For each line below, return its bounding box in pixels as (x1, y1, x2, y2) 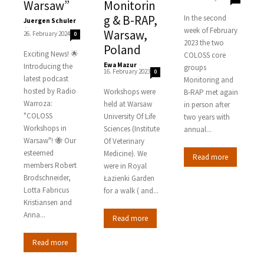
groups (183, 62, 206, 72)
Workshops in (24, 123, 67, 133)
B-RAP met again (183, 87, 238, 97)
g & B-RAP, (103, 12, 157, 28)
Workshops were (103, 86, 156, 97)
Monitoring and (183, 74, 233, 85)
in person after (183, 99, 230, 110)
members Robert (24, 160, 77, 170)
